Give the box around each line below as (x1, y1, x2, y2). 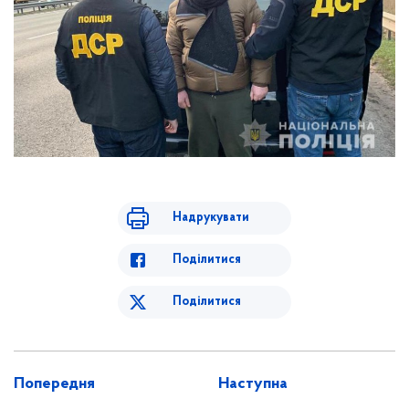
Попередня (14, 375, 95, 393)
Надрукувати (173, 211, 249, 225)
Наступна (218, 375, 288, 393)
